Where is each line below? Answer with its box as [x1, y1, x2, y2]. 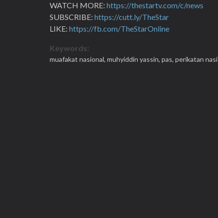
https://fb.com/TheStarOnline [69, 24, 169, 33]
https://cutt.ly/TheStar [94, 12, 169, 21]
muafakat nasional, [50, 55, 107, 63]
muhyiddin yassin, [107, 55, 162, 63]
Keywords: [50, 43, 89, 53]
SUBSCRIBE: [50, 12, 94, 21]
